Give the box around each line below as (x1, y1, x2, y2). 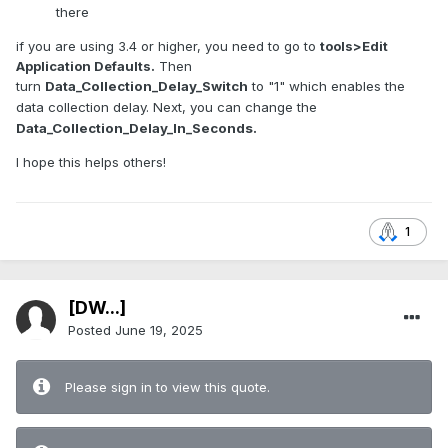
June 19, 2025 (115, 322, 203, 339)
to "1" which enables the (248, 78, 405, 95)
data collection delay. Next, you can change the (16, 99, 317, 116)
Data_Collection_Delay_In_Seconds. (16, 120, 257, 137)
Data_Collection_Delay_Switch (45, 78, 248, 95)
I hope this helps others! (16, 154, 166, 171)
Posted (68, 322, 115, 339)
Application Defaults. (16, 58, 155, 75)
